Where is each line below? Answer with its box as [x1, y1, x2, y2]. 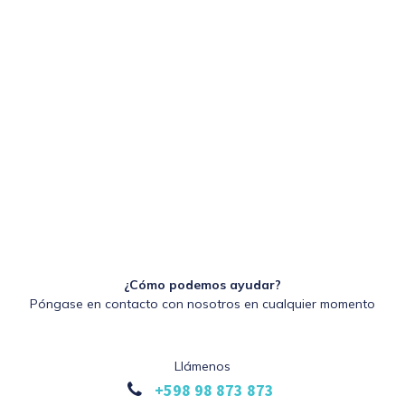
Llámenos [174, 358, 231, 375]
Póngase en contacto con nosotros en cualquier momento [30, 296, 375, 313]
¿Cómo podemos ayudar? [124, 277, 281, 294]
